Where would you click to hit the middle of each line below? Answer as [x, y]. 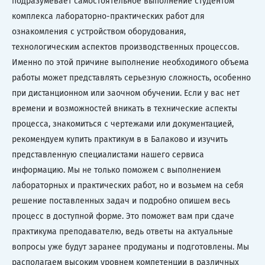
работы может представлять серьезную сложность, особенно [131, 78]
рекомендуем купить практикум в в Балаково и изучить [120, 139]
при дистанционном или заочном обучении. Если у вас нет [126, 93]
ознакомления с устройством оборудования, [99, 32]
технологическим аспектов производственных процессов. [125, 47]
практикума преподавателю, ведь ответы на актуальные [122, 232]
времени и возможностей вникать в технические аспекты [125, 109]
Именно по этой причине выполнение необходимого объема [130, 62]
